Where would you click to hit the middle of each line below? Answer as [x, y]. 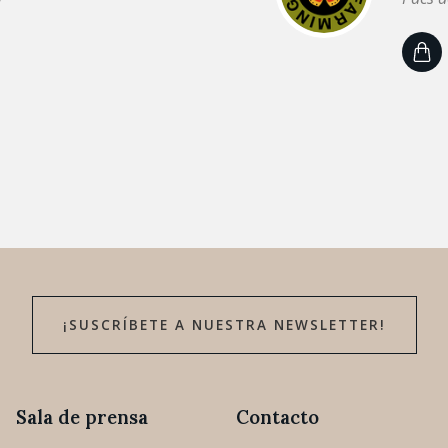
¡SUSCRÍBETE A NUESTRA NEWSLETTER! [224, 324]
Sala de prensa [82, 416]
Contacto [277, 416]
